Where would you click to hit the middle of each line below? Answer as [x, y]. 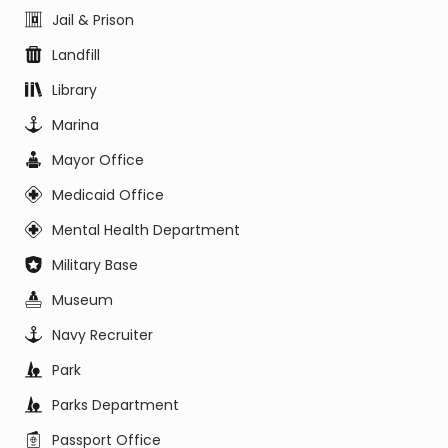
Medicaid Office [108, 195]
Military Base [95, 265]
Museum [82, 300]
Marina [75, 125]
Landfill [76, 55]
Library [74, 90]
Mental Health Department [146, 230]
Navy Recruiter [102, 335]
